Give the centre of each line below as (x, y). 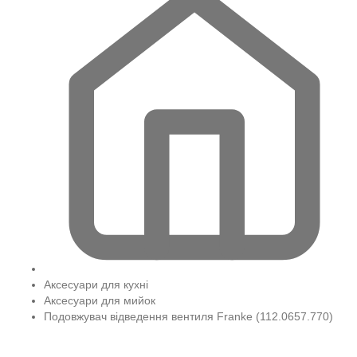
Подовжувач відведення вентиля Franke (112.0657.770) (188, 316)
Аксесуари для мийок (100, 300)
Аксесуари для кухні (96, 284)
